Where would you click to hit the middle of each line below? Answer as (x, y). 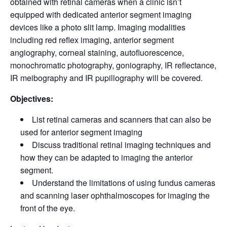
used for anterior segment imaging (81, 132)
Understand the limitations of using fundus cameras (124, 183)
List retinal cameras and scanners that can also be (122, 120)
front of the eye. (48, 208)
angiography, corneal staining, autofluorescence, (97, 53)
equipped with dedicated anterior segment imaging (101, 15)
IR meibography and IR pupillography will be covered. (106, 78)
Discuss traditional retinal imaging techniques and (121, 145)
